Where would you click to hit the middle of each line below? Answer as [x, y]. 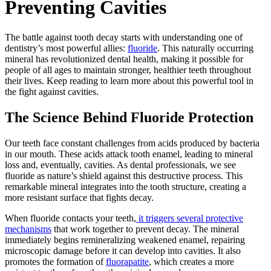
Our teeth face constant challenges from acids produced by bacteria [132, 143]
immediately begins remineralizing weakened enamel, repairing [125, 240]
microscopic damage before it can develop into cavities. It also [123, 250]
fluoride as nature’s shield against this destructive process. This [124, 175]
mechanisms [28, 229]
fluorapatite [127, 261]
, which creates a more [191, 261]
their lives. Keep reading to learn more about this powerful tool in [129, 80]
